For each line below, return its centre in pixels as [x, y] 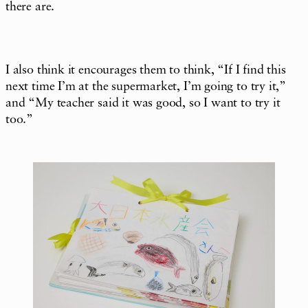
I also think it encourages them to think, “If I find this [146, 70]
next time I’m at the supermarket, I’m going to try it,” [146, 86]
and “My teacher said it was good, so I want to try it [143, 103]
